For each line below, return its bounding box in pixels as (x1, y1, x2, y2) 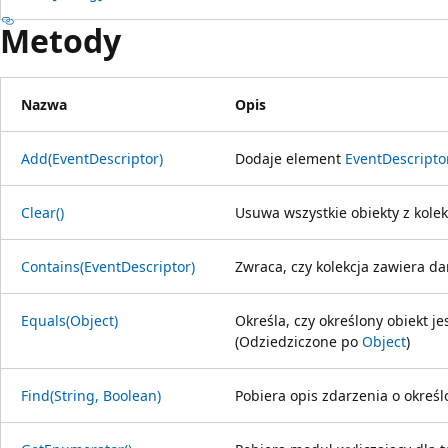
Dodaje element (235, 148, 345, 168)
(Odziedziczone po (235, 331, 362, 351)
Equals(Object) (21, 310, 118, 330)
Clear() (21, 202, 64, 222)
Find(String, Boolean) (21, 385, 161, 405)
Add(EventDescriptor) (21, 148, 163, 168)
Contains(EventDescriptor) (21, 256, 195, 276)
